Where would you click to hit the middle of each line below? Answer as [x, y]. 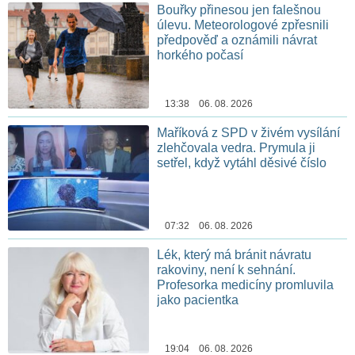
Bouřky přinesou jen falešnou [239, 10]
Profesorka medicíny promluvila [246, 285]
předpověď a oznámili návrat [237, 40]
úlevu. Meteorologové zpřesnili [243, 25]
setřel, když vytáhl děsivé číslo [242, 162]
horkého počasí [200, 55]
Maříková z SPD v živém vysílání [249, 132]
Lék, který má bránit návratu [235, 255]
